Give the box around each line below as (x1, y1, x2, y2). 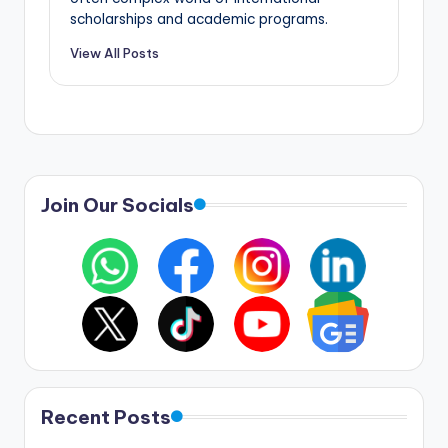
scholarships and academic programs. (70, 9, 328, 29)
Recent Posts (41, 405, 171, 430)
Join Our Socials (41, 193, 194, 218)
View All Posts (70, 45, 159, 62)
